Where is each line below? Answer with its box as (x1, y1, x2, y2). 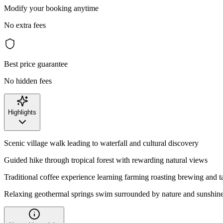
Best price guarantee (4, 59, 68, 68)
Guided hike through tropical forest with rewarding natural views (4, 155, 208, 164)
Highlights (8, 108, 36, 116)
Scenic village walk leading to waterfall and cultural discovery (4, 138, 199, 147)
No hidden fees (4, 76, 52, 85)
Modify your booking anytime (4, 3, 99, 12)
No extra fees (4, 20, 46, 29)
